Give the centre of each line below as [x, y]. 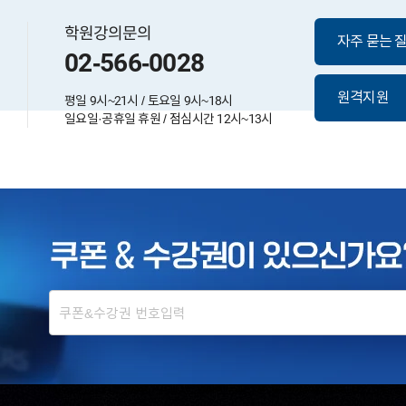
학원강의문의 [108, 33]
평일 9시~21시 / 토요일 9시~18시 [149, 100]
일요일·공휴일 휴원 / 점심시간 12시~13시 [169, 118]
